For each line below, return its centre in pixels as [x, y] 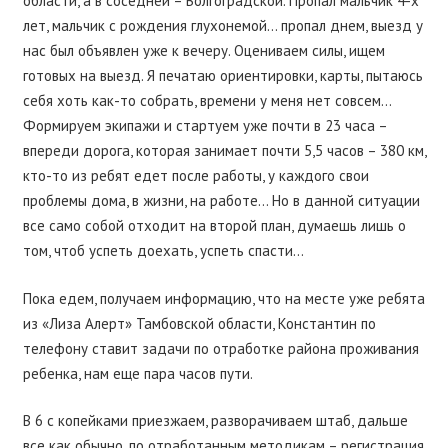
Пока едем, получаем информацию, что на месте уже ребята [223, 298]
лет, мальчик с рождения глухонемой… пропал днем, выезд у [222, 26]
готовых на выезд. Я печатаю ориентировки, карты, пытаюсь [222, 76]
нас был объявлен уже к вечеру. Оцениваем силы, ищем [203, 51]
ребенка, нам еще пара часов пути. [137, 373]
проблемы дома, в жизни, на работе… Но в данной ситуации [221, 201]
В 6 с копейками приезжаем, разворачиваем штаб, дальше [215, 421]
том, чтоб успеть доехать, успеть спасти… [163, 251]
